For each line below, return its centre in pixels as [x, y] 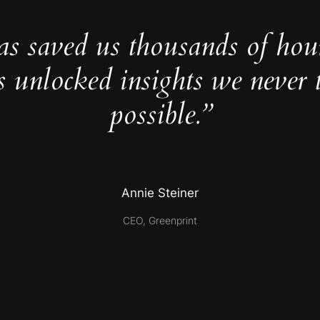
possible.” [160, 115]
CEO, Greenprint [160, 220]
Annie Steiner [160, 193]
